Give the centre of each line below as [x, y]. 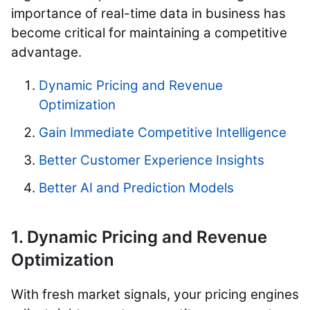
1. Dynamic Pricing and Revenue [139, 237]
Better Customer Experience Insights [152, 160]
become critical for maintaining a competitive [149, 33]
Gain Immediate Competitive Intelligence [163, 132]
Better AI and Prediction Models [136, 188]
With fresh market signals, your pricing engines [155, 294]
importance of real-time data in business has [148, 13]
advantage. [46, 52]
